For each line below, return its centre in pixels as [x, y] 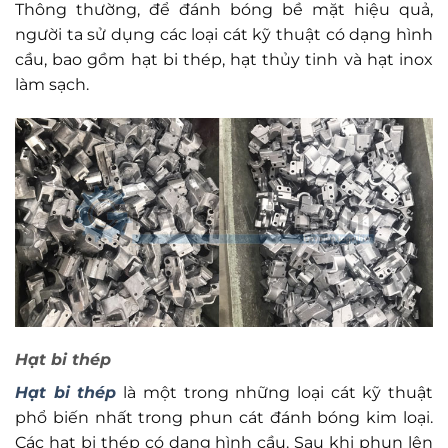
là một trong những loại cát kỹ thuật [275, 393]
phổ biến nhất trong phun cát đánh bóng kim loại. [224, 418]
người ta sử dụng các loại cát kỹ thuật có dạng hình [224, 34]
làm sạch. [52, 84]
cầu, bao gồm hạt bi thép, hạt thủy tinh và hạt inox [224, 59]
